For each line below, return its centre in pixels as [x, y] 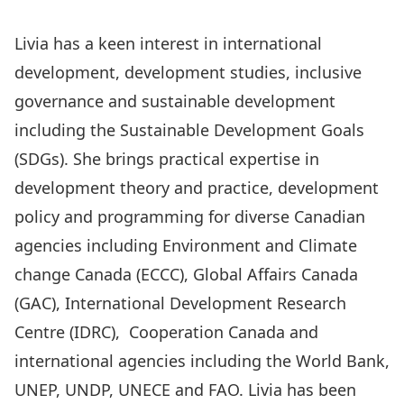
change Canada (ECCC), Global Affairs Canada [186, 274]
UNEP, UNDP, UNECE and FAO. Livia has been [185, 390]
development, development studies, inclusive [188, 72]
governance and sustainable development [175, 101]
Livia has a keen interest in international [168, 43]
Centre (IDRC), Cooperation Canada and [166, 332]
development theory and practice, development [197, 188]
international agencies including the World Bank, [202, 361]
